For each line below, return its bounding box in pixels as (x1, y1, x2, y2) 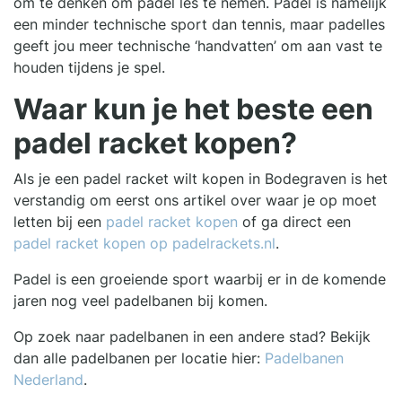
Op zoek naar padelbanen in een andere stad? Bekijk (13, 328, 371, 346)
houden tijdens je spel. (13, 58, 170, 77)
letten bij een (13, 213, 106, 232)
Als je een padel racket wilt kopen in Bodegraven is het (13, 170, 388, 188)
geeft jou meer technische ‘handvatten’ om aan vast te (13, 37, 382, 56)
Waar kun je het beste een (13, 92, 373, 127)
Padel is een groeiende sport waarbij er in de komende (13, 270, 386, 289)
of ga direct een (238, 213, 351, 232)
